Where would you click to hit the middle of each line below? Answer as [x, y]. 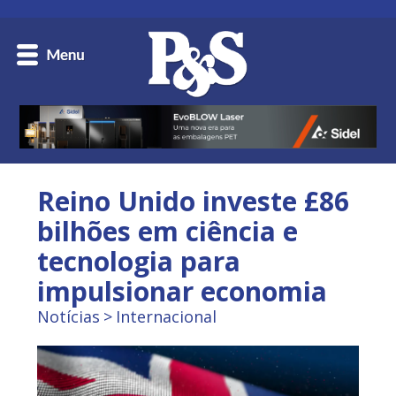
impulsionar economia [183, 292]
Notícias [69, 317]
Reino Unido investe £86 [194, 202]
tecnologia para [139, 262]
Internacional [167, 317]
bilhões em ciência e [168, 232]
